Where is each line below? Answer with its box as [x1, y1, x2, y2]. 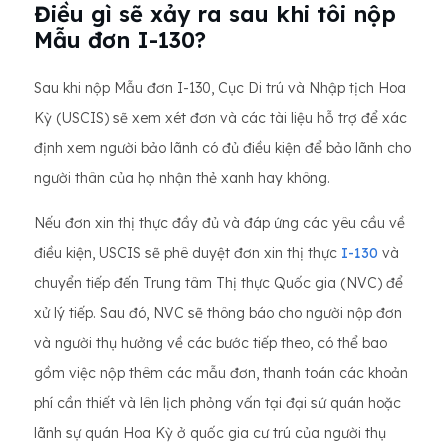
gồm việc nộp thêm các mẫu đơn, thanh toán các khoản [34, 364, 408, 383]
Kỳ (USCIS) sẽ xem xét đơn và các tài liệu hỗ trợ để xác [34, 109, 407, 128]
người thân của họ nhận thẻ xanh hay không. [34, 169, 330, 188]
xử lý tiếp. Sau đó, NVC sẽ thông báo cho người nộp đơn [34, 304, 402, 323]
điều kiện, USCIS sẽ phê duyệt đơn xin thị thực [34, 244, 341, 263]
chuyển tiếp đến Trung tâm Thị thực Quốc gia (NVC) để [34, 274, 403, 293]
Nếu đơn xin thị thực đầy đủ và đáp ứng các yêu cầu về [34, 214, 405, 233]
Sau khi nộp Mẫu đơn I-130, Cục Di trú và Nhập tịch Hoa [34, 79, 406, 98]
